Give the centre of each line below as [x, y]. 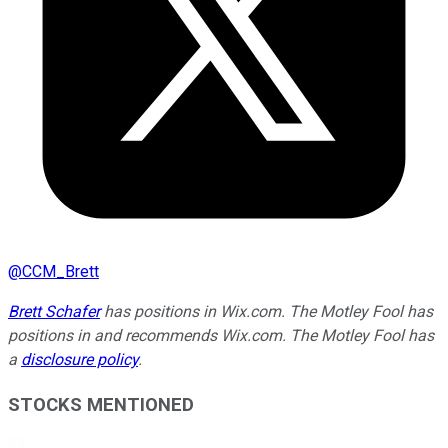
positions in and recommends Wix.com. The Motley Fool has [221, 336]
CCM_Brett [60, 272]
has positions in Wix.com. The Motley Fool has [266, 312]
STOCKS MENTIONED [101, 404]
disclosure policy [79, 360]
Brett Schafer [54, 312]
